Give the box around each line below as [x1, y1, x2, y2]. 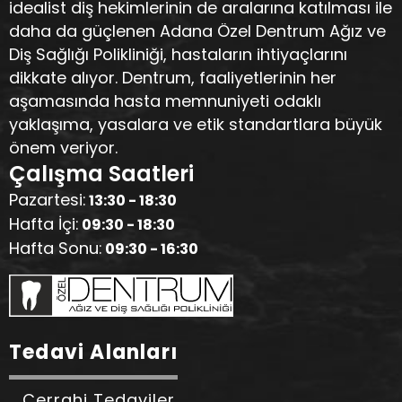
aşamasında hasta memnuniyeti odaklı [9, 90, 321, 112]
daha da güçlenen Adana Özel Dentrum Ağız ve [9, 20, 386, 42]
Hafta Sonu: [9, 237, 102, 259]
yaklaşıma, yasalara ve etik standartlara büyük [9, 113, 382, 135]
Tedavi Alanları [9, 338, 178, 367]
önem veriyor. [9, 136, 118, 159]
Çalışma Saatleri [9, 159, 194, 188]
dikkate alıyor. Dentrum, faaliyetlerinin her [9, 66, 336, 89]
